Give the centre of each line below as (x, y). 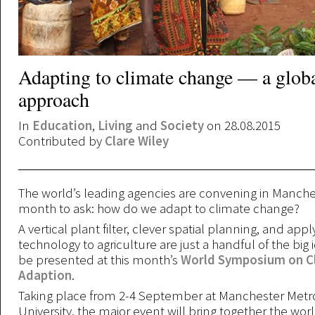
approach (54, 99)
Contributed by (62, 141)
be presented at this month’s (99, 259)
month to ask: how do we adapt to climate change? (159, 208)
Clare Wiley (137, 141)
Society (182, 125)
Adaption (45, 275)
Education (62, 125)
